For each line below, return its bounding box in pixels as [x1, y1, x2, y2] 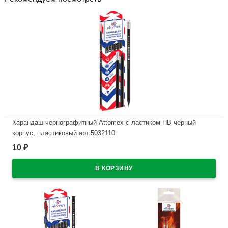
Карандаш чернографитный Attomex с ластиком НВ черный [12, 118, 196, 126]
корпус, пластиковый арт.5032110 [12, 129, 115, 137]
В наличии [22, 148, 53, 155]
